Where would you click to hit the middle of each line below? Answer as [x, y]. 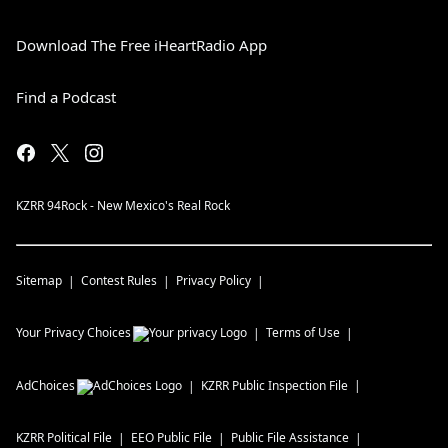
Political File [79, 437]
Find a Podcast [66, 96]
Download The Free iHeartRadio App [141, 44]
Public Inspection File [290, 385]
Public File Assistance [290, 437]
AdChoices [45, 385]
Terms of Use [303, 332]
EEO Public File [171, 437]
